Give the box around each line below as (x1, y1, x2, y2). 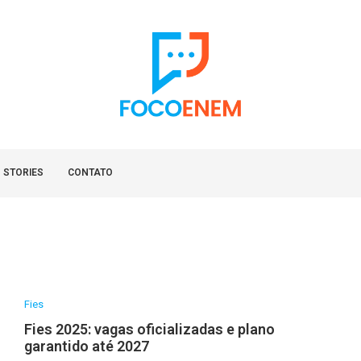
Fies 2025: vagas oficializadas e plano (23, 321, 275, 338)
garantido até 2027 (23, 338, 149, 355)
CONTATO (68, 167, 113, 178)
